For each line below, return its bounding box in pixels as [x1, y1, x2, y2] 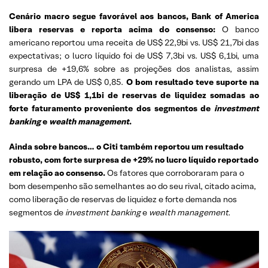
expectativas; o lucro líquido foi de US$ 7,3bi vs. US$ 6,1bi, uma [9, 50, 259, 61]
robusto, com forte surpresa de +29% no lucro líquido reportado [9, 154, 258, 165]
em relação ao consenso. [9, 167, 105, 178]
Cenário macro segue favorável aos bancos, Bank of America [9, 11, 259, 22]
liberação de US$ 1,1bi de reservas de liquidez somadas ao [9, 90, 259, 100]
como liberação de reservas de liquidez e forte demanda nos [9, 194, 237, 205]
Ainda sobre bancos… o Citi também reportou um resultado [9, 141, 243, 152]
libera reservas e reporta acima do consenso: [9, 24, 215, 35]
